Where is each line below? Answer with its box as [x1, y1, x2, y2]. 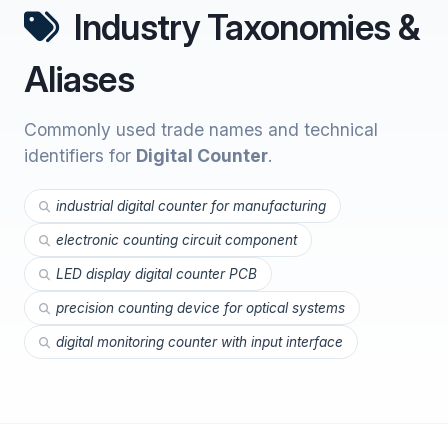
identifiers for [24, 145, 136, 166]
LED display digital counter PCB [56, 266, 257, 282]
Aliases [24, 58, 135, 100]
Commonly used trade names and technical [24, 119, 378, 140]
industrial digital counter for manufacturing [56, 198, 326, 214]
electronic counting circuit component [56, 232, 297, 248]
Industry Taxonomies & [66, 6, 419, 48]
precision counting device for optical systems [56, 300, 345, 316]
